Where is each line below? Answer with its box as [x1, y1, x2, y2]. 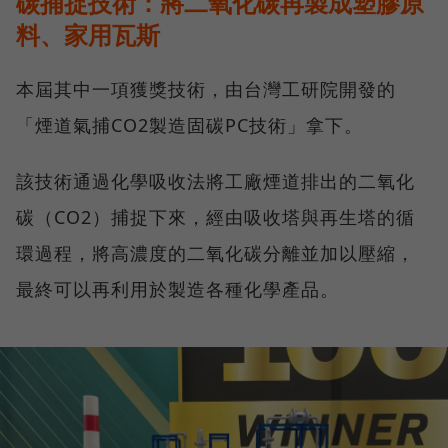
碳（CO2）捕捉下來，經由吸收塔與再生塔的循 [16, 204, 415, 229]
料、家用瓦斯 [16, 17, 160, 51]
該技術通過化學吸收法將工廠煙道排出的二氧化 [16, 168, 415, 193]
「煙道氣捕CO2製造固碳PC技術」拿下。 [16, 112, 363, 137]
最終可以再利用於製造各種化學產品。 [16, 276, 339, 301]
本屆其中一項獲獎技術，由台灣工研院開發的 [16, 76, 396, 101]
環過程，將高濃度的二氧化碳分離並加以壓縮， [16, 240, 415, 265]
